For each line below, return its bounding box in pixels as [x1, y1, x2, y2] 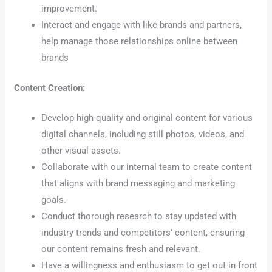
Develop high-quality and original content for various [41, 112, 253, 124]
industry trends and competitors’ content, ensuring [41, 227, 245, 239]
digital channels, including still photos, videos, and [41, 129, 245, 140]
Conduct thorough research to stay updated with [41, 211, 237, 222]
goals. [41, 194, 67, 206]
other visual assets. [41, 145, 121, 157]
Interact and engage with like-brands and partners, [41, 19, 242, 31]
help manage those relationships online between [41, 36, 238, 47]
